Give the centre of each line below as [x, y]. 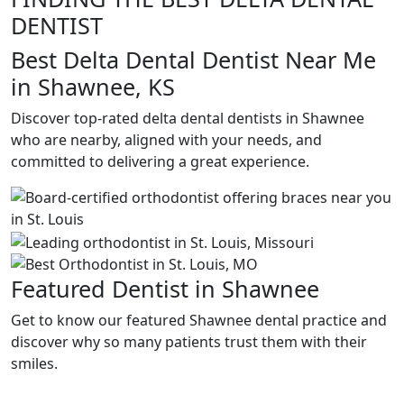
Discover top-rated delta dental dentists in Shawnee [188, 118]
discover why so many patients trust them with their [189, 341]
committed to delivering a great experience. [160, 161]
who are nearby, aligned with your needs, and [166, 140]
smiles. [34, 363]
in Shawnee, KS [93, 87]
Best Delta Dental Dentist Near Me [193, 60]
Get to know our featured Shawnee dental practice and [199, 320]
